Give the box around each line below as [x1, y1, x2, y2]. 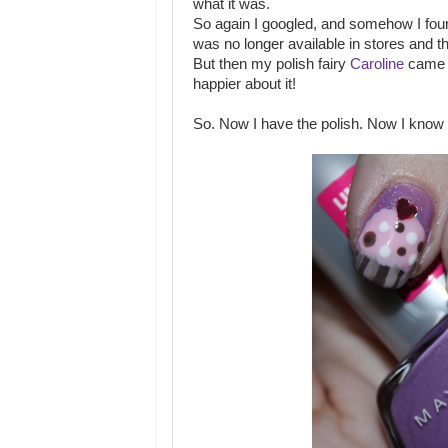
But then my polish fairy [193, 56, 350, 72]
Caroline [350, 56, 404, 72]
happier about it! [193, 76, 296, 92]
